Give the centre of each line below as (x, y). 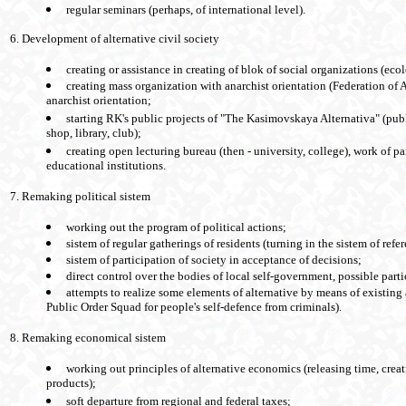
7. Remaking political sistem (80, 197)
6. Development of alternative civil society (115, 39)
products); (71, 384)
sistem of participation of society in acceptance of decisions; (214, 260)
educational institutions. (106, 167)
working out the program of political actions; (176, 227)
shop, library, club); (94, 134)
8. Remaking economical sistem (88, 338)
